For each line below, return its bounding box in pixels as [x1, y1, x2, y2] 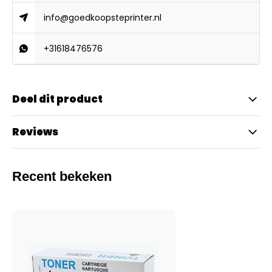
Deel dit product [12, 92, 103, 106]
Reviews [12, 124, 58, 139]
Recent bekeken [12, 169, 112, 184]
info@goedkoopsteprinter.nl [44, 12, 162, 24]
